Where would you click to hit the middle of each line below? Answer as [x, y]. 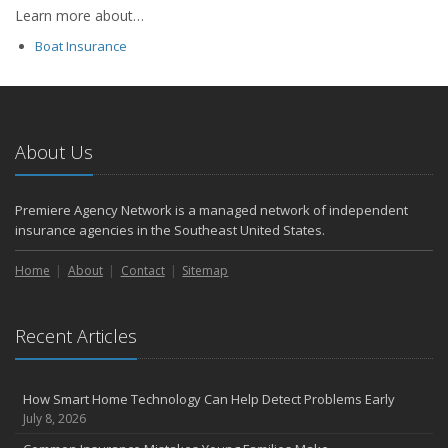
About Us [54, 151]
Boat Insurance [80, 45]
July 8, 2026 [54, 418]
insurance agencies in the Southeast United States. [170, 229]
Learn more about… [79, 15]
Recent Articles [76, 335]
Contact [142, 270]
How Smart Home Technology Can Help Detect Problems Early [209, 398]
